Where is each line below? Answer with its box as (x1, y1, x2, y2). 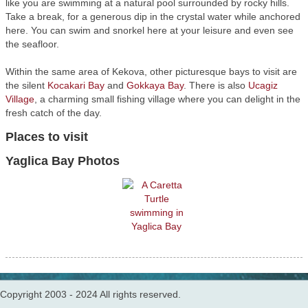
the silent (5, 80, 47, 91)
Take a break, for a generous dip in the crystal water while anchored (5, 11, 300, 22)
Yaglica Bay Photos (5, 154, 120, 168)
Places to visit (5, 130, 88, 144)
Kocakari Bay (47, 80, 104, 91)
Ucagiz (248, 80, 278, 91)
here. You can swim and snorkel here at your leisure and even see (5, 25, 294, 36)
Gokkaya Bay (126, 80, 184, 91)
